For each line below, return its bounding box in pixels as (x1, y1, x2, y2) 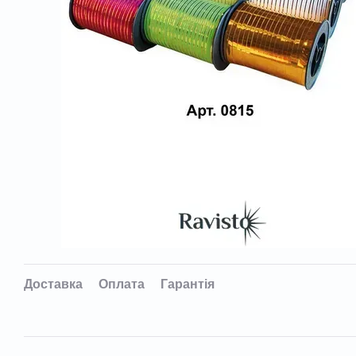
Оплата (99, 277, 145, 291)
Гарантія (161, 277, 215, 291)
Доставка (24, 277, 83, 291)
